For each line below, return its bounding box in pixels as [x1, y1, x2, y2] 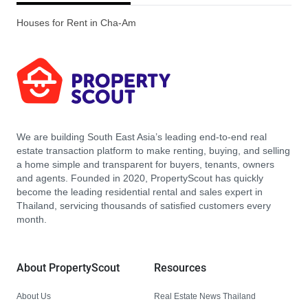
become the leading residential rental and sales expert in [16, 186, 263, 198]
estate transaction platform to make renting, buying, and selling [16, 145, 290, 157]
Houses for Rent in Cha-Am [16, 17, 136, 29]
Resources [154, 261, 206, 274]
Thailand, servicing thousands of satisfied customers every [16, 200, 271, 212]
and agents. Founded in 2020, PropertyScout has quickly [16, 173, 263, 184]
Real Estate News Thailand [154, 291, 256, 301]
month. [16, 214, 47, 225]
